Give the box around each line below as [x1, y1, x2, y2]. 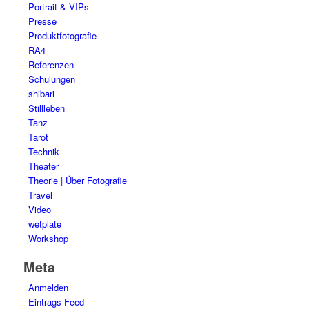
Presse [28, 14, 57, 28]
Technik [28, 144, 59, 158]
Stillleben [28, 101, 65, 114]
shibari [28, 86, 54, 100]
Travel [28, 188, 52, 201]
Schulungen [28, 72, 75, 86]
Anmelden [28, 280, 68, 294]
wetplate [28, 217, 61, 230]
